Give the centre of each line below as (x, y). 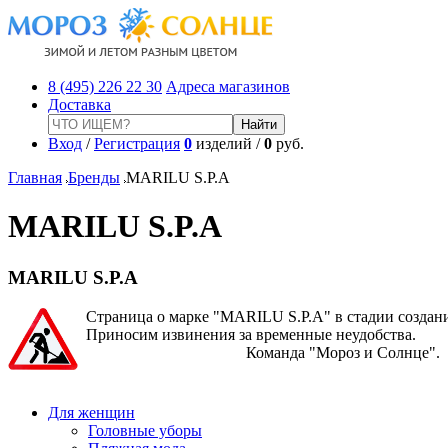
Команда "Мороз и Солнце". (259, 352)
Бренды (94, 177)
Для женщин (91, 412)
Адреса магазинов (228, 86)
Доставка (79, 104)
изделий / (228, 143)
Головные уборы (145, 430)
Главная (35, 177)
